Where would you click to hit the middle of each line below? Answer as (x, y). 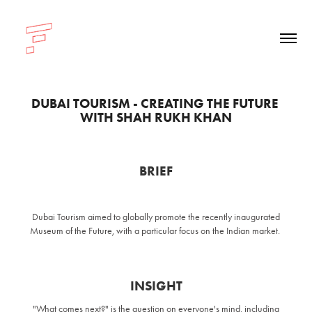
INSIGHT (156, 286)
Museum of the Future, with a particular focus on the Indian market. (155, 231)
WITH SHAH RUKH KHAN (156, 117)
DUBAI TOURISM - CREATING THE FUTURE (155, 103)
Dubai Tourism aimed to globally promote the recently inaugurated (156, 217)
